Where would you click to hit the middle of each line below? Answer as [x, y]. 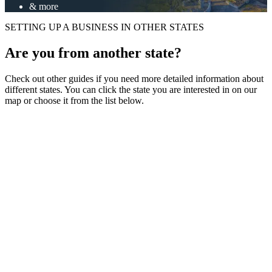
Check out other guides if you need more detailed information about [134, 78]
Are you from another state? [93, 53]
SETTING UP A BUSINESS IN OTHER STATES [104, 27]
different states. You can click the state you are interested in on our [131, 89]
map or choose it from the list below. [74, 100]
